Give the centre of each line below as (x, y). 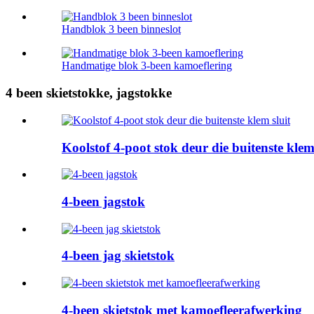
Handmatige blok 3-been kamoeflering (147, 66)
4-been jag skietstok (118, 256)
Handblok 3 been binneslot (121, 29)
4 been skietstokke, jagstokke (89, 93)
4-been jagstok (103, 201)
